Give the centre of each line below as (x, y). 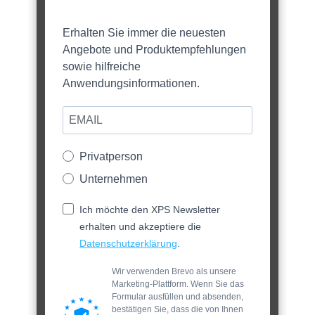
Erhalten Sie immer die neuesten (144, 32)
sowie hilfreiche (102, 66)
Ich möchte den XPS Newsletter (150, 209)
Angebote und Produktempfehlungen (154, 49)
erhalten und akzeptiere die (140, 226)
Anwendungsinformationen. (131, 83)
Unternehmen (114, 179)
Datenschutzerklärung (128, 243)
